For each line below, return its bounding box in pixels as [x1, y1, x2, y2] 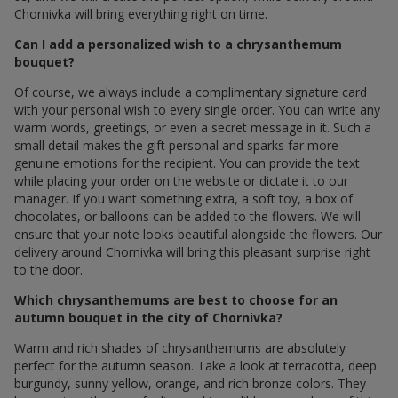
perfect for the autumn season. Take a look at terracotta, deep [14, 356, 377, 374]
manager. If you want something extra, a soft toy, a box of [14, 189, 353, 207]
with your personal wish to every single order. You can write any [14, 100, 380, 118]
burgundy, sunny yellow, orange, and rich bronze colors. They [14, 374, 366, 392]
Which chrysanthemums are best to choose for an [14, 291, 338, 308]
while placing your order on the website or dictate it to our [14, 171, 348, 189]
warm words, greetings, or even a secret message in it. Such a [14, 118, 371, 136]
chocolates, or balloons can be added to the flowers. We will [14, 207, 361, 225]
